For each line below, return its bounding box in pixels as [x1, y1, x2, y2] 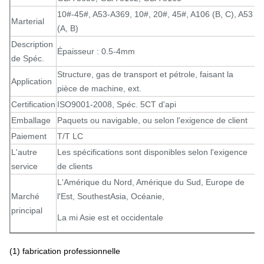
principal [11, 206, 42, 215]
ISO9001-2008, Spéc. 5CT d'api [57, 100, 176, 109]
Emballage [11, 115, 51, 125]
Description [11, 39, 53, 49]
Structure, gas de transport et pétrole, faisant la [57, 70, 233, 79]
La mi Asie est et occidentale [57, 213, 163, 222]
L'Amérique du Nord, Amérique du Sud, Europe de [57, 177, 245, 187]
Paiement [11, 131, 47, 141]
